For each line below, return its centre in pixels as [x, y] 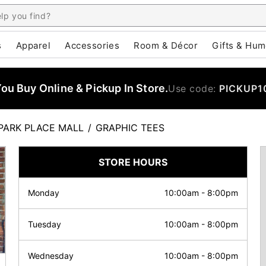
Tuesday [45, 224]
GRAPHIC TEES [130, 128]
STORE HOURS [133, 162]
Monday [44, 193]
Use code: [194, 88]
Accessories [92, 45]
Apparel [33, 45]
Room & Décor [166, 45]
